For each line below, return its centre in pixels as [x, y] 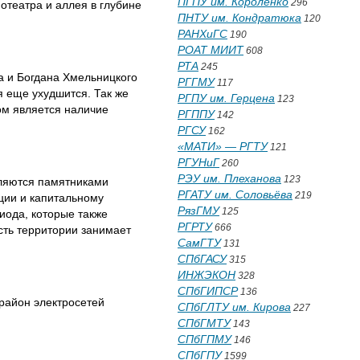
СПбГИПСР [208, 291]
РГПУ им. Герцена [226, 98]
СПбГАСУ [202, 259]
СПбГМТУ [204, 323]
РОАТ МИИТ [211, 50]
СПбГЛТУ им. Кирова [234, 307]
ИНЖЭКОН [207, 275]
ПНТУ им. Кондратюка [239, 18]
